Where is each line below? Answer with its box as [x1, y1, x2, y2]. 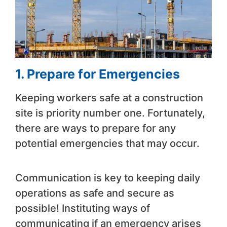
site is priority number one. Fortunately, [15, 106, 205, 119]
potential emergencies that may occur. [15, 137, 200, 149]
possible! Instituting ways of [15, 202, 150, 214]
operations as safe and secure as [15, 186, 174, 199]
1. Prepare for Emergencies [15, 66, 180, 82]
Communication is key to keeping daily [15, 171, 200, 184]
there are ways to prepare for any [15, 122, 176, 134]
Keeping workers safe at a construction [15, 91, 203, 104]
